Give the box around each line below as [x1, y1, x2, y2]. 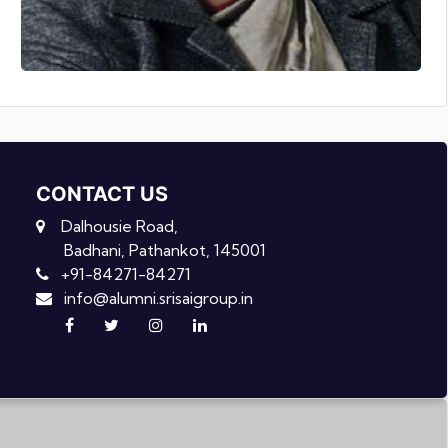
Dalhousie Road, [45, 216, 179, 237]
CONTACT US [36, 182, 169, 207]
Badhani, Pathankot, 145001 [36, 240, 267, 261]
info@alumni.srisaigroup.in [52, 288, 254, 309]
